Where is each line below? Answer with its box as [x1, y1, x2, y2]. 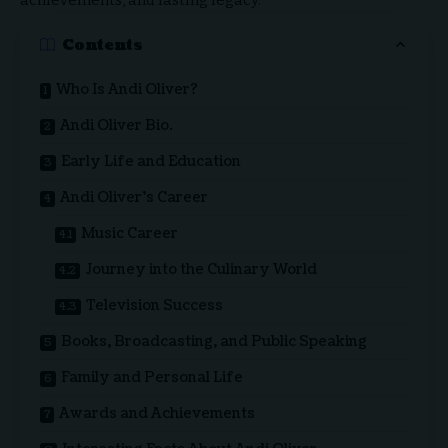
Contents [62, 34, 143, 56]
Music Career [81, 224, 178, 244]
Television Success [86, 296, 223, 316]
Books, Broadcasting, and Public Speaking [61, 332, 367, 352]
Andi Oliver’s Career [60, 188, 208, 208]
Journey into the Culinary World [85, 260, 317, 280]
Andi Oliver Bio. [60, 116, 173, 136]
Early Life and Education [61, 152, 241, 172]
